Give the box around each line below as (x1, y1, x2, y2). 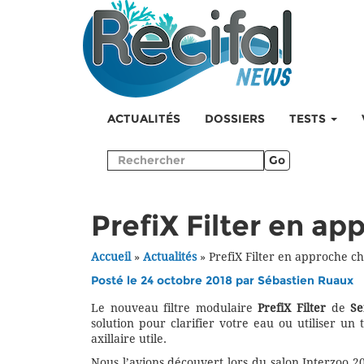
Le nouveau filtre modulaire (91, 301, 258, 315)
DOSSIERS (205, 112, 265, 126)
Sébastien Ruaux (258, 274, 353, 288)
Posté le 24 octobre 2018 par (91, 274, 258, 288)
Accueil (91, 250, 131, 264)
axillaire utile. (91, 332, 167, 346)
